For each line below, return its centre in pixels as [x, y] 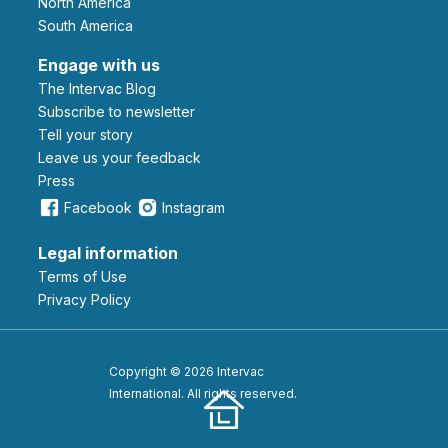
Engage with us [99, 64]
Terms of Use [87, 276]
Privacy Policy [89, 299]
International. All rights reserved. [203, 393]
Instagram [193, 207]
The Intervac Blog [102, 88]
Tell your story [90, 134]
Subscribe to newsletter [121, 111]
